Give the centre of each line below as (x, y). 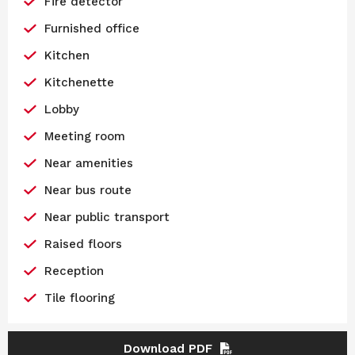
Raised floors (83, 244)
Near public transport (107, 217)
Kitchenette (79, 82)
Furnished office (92, 28)
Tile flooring (79, 298)
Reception (74, 271)
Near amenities (88, 163)
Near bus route (88, 190)
